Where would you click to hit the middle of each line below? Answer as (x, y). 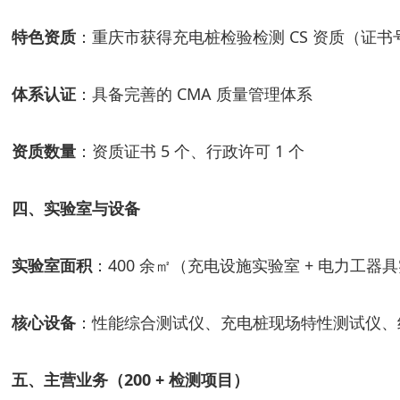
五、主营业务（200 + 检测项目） (130, 379)
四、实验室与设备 (76, 208)
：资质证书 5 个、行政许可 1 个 (190, 151)
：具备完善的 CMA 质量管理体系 (194, 94)
